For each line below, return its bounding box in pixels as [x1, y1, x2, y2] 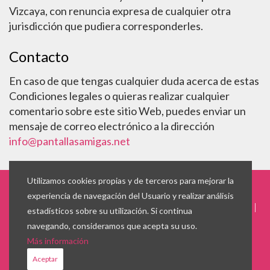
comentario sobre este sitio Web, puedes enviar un [9, 104, 246, 118]
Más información [27, 236, 89, 246]
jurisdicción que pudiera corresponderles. [9, 19, 203, 33]
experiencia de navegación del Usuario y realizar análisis [27, 190, 234, 201]
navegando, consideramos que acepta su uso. [27, 221, 197, 231]
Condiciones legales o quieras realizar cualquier [9, 89, 230, 102]
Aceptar [33, 254, 58, 263]
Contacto [9, 48, 69, 65]
